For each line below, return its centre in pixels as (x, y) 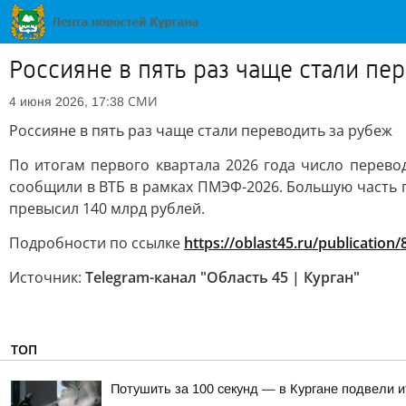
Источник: (47, 277)
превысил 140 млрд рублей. (107, 208)
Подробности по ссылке (97, 243)
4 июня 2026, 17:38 (67, 101)
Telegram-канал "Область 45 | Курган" (222, 277)
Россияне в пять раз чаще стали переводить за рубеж (201, 130)
